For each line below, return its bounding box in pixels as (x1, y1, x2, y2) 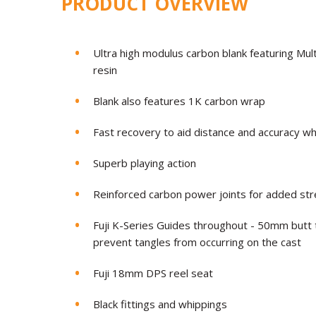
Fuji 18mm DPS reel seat (93, 266, 213, 280)
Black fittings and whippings (93, 297, 227, 311)
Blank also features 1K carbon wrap (93, 94, 265, 108)
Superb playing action (93, 156, 196, 170)
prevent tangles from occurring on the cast (93, 235, 301, 249)
